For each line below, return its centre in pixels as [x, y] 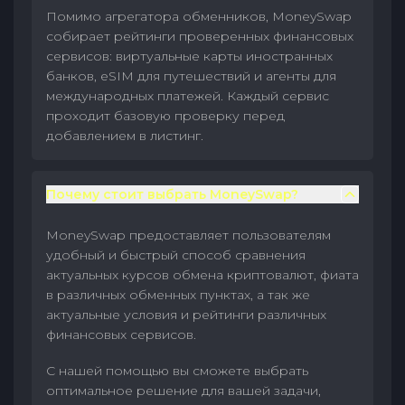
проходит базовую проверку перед [165, 116]
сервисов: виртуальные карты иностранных [189, 56]
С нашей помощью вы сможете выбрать [177, 371]
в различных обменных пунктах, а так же [178, 295]
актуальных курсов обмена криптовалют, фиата [202, 275]
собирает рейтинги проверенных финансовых [200, 36]
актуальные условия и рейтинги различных [186, 315]
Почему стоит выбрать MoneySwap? [172, 194]
